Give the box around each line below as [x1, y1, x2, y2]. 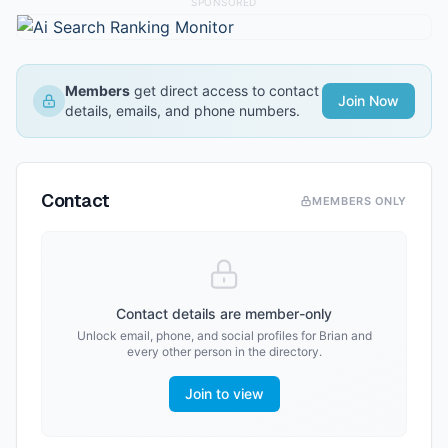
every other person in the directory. [126, 344, 322, 359]
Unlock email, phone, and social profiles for [76, 328, 319, 343]
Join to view [184, 385, 264, 402]
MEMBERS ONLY [312, 194, 407, 208]
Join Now [338, 92, 399, 109]
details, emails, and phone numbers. [65, 102, 300, 119]
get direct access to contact [130, 82, 319, 99]
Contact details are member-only [116, 305, 332, 322]
